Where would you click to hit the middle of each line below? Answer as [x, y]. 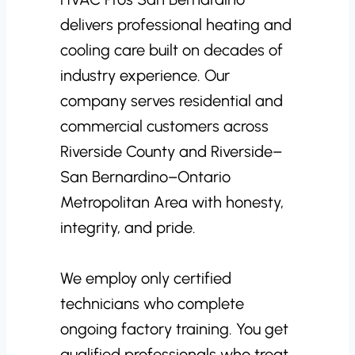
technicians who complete [152, 303]
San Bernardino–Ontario [145, 177]
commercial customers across [164, 126]
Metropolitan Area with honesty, [172, 202]
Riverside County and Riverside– [171, 151]
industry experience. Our [145, 75]
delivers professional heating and [176, 25]
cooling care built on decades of [172, 50]
